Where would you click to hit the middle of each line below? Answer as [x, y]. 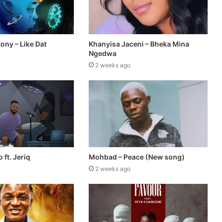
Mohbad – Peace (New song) [137, 157]
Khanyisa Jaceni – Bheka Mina [139, 44]
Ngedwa [102, 54]
